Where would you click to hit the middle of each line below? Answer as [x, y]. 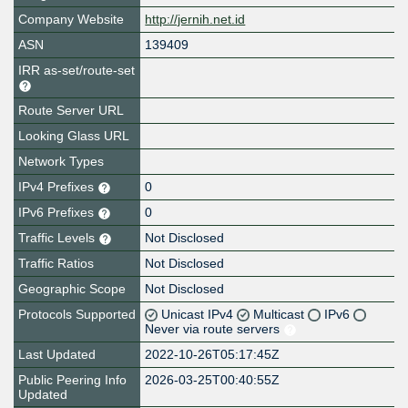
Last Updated [57, 355]
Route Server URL [71, 111]
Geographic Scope [72, 289]
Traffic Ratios [56, 264]
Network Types [61, 162]
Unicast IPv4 [199, 315]
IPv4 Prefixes [58, 187]
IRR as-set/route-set [76, 71]
